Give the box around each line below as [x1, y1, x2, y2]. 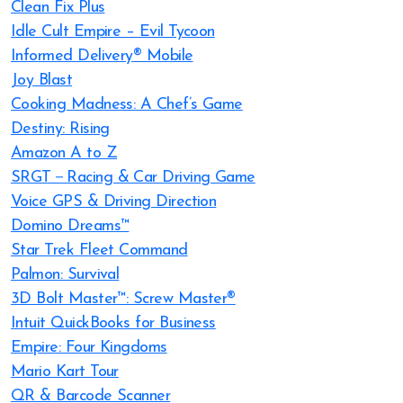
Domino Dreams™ [11, 218, 130, 235]
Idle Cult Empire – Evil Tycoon [11, 23, 215, 40]
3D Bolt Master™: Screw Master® [11, 291, 236, 308]
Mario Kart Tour [11, 363, 119, 381]
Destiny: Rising [11, 121, 110, 138]
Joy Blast [11, 72, 73, 89]
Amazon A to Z [11, 145, 117, 162]
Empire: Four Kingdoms [11, 339, 167, 356]
